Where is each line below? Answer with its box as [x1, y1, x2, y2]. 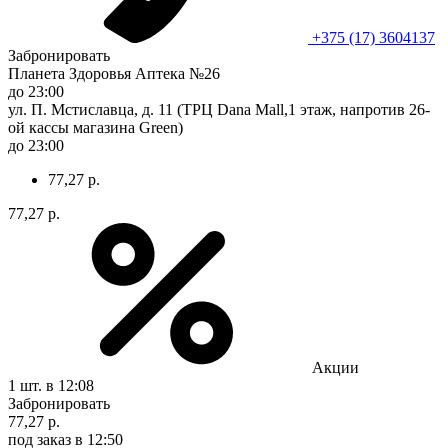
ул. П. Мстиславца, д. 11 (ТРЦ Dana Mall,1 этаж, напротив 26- [8, 100, 430, 118]
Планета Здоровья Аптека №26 [8, 64, 220, 82]
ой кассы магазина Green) [8, 118, 183, 136]
